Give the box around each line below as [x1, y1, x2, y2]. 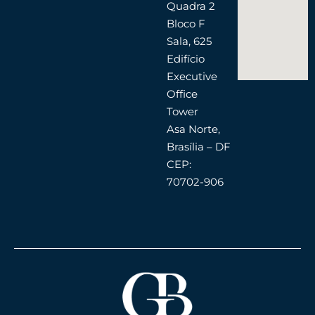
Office [166, 87, 198, 101]
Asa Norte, [166, 122, 220, 136]
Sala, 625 [166, 34, 212, 49]
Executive [166, 70, 217, 84]
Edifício [166, 52, 205, 66]
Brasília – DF [166, 140, 231, 154]
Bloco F [166, 17, 205, 31]
